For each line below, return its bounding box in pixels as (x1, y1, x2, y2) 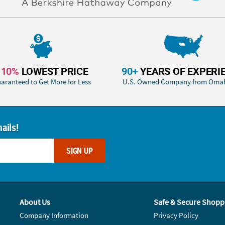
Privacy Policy (153, 210, 198, 220)
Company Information (20, 210, 89, 220)
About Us (20, 197, 51, 207)
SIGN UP (66, 145, 93, 156)
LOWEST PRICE (19, 64, 88, 78)
